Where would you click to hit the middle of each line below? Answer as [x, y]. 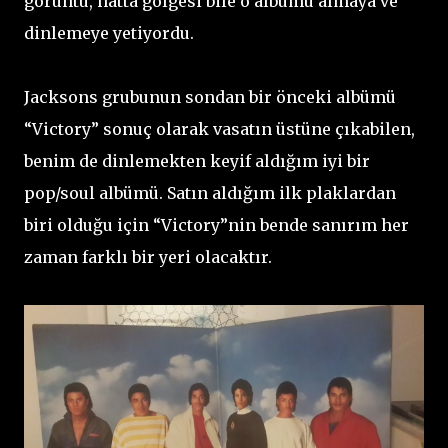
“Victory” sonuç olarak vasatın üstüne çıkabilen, [219, 128]
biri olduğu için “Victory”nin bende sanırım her [216, 224]
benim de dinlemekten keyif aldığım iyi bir [197, 160]
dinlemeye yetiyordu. [109, 32]
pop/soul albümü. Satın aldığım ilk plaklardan [210, 192]
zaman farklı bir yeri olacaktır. [148, 256]
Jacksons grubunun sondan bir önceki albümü [210, 96]
